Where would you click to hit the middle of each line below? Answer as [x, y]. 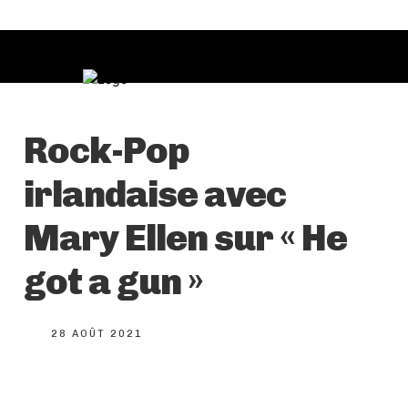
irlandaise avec [155, 194]
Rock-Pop [107, 151]
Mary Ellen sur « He [185, 238]
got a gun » [113, 282]
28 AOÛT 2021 [97, 334]
